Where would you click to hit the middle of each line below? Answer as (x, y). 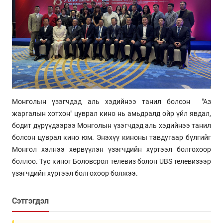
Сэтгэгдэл (30, 201)
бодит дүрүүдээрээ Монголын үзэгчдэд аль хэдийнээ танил (111, 125)
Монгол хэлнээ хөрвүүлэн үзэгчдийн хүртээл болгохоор (111, 149)
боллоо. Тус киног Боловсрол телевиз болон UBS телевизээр (111, 161)
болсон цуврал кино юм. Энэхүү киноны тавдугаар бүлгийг (111, 137)
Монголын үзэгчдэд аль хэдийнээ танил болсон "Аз (111, 101)
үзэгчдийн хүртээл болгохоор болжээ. (76, 173)
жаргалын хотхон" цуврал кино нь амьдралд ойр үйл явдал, (111, 113)
